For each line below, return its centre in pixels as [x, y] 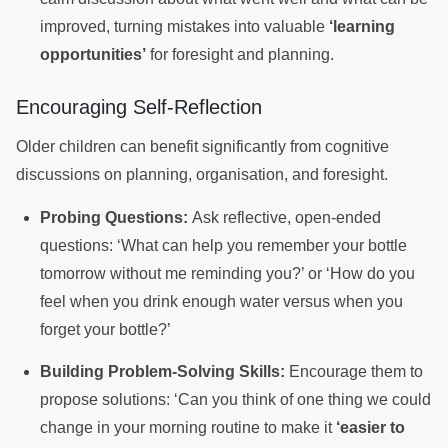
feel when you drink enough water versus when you [221, 301]
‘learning [362, 27]
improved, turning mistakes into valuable [184, 27]
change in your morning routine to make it [188, 427]
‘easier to [370, 427]
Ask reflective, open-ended [284, 217]
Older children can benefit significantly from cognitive [202, 147]
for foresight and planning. [242, 55]
